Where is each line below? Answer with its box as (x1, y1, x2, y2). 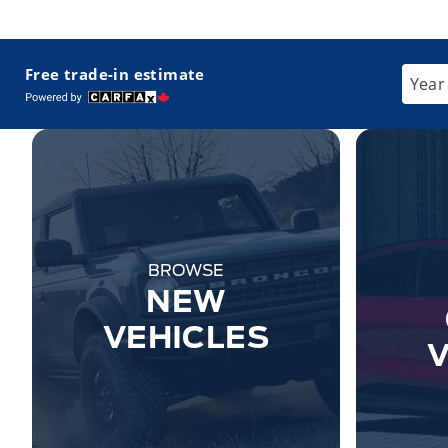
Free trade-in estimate (25, 63, 205, 84)
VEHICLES (102, 319, 270, 355)
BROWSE (148, 261, 224, 280)
